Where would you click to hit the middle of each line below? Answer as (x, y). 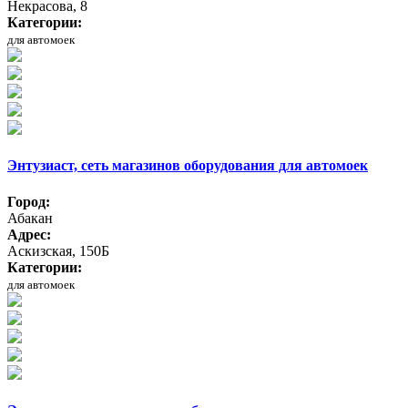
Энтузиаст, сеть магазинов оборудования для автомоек (188, 166)
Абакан (30, 218)
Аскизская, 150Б (58, 250)
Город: (29, 201)
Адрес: (29, 234)
